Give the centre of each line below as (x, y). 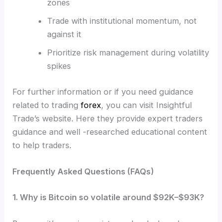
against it (64, 34)
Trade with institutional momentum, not (122, 21)
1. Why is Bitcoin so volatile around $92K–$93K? (109, 197)
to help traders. (42, 145)
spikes (59, 66)
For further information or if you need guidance (103, 91)
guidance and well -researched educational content (110, 132)
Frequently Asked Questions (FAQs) (83, 172)
